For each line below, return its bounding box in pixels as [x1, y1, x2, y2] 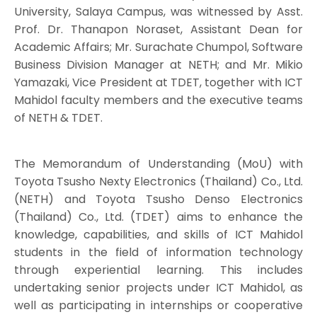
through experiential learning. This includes [13, 261, 304, 278]
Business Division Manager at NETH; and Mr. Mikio [13, 56, 304, 73]
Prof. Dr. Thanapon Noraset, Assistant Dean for [13, 21, 304, 38]
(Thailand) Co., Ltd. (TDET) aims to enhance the [13, 208, 304, 225]
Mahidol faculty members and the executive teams [13, 91, 304, 108]
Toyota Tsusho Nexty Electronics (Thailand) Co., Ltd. [13, 173, 304, 190]
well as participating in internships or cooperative [13, 296, 304, 313]
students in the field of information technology [13, 243, 304, 260]
